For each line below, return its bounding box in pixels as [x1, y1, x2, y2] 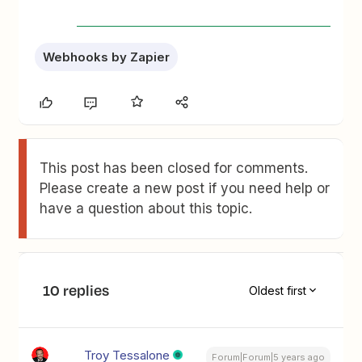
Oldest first [248, 283, 306, 297]
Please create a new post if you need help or [40, 180, 330, 196]
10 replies [43, 280, 110, 301]
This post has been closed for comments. [40, 160, 309, 176]
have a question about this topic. [40, 200, 253, 217]
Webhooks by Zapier [43, 49, 170, 65]
